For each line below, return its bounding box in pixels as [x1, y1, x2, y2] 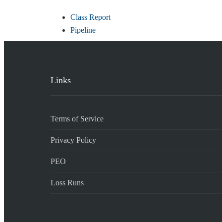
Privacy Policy [51, 136, 96, 145]
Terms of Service [51, 114, 104, 123]
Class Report [70, 13, 111, 22]
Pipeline [70, 26, 96, 35]
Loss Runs [51, 178, 84, 187]
